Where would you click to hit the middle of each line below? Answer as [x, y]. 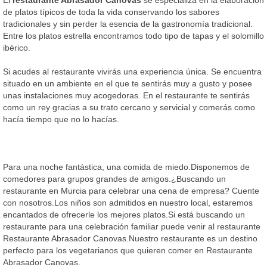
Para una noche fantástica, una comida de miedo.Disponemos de [126, 167]
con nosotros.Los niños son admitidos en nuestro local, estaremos [128, 202]
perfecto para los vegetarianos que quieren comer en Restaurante [128, 250]
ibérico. [17, 47]
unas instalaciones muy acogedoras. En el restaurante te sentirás [126, 95]
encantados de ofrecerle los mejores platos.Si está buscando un [124, 214]
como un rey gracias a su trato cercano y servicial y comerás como [129, 107]
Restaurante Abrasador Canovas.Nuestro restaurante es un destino [130, 238]
